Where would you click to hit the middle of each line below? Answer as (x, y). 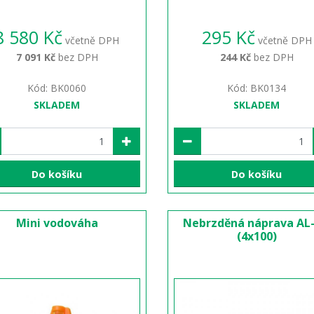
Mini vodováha (57, 223)
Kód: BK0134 (257, 88)
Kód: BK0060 (57, 88)
